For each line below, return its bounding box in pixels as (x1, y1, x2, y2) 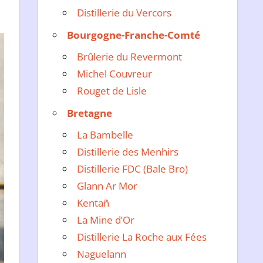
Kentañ (77, 196, 110, 210)
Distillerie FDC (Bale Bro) (77, 162, 188, 176)
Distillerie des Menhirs (77, 145, 179, 159)
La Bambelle (77, 128, 134, 142)
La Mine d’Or (77, 213, 135, 227)
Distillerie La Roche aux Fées (77, 230, 207, 244)
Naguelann (77, 247, 127, 261)
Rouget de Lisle (77, 84, 147, 98)
